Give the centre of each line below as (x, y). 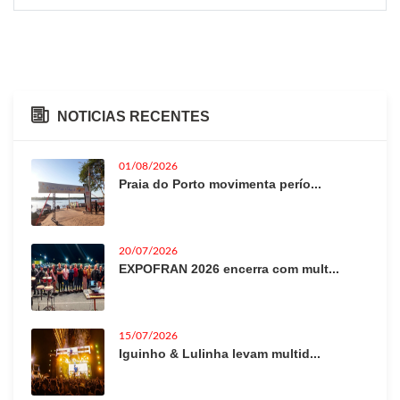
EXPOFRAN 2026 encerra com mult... (229, 269)
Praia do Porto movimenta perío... (220, 184)
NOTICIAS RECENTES (133, 117)
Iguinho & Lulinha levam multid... (220, 354)
